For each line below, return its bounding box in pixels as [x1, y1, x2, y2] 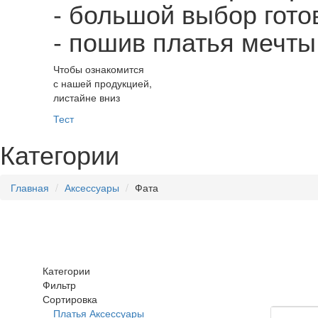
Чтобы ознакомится [53, 62, 144, 76]
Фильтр [42, 278, 76, 292]
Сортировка [42, 292, 97, 306]
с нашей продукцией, [53, 76, 152, 90]
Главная [11, 180, 49, 194]
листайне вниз [53, 90, 120, 104]
